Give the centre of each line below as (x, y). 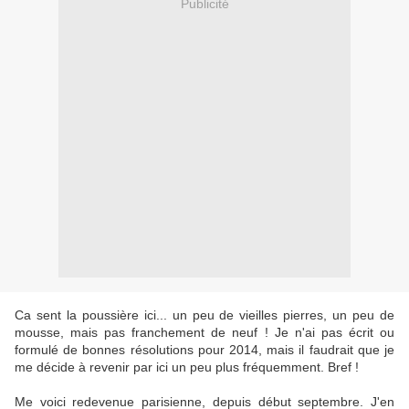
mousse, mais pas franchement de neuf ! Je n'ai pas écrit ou (204, 333)
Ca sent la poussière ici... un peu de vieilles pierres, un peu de (204, 315)
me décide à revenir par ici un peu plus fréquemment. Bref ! (187, 367)
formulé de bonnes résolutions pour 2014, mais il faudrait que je (204, 350)
